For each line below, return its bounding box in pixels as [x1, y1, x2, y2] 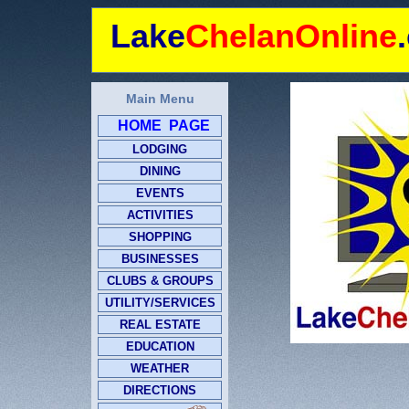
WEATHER [131, 362, 189, 375]
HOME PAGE [110, 118, 210, 133]
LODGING [132, 142, 187, 156]
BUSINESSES [121, 252, 199, 266]
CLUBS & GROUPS [106, 274, 214, 288]
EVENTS [135, 186, 184, 200]
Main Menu [125, 91, 194, 106]
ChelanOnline [185, 17, 397, 55]
